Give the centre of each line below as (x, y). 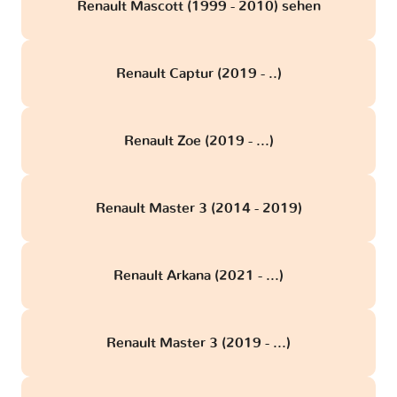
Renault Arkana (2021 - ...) (198, 275)
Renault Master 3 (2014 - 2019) (198, 208)
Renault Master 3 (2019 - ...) (198, 343)
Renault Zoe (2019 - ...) (198, 140)
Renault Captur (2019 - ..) (198, 73)
